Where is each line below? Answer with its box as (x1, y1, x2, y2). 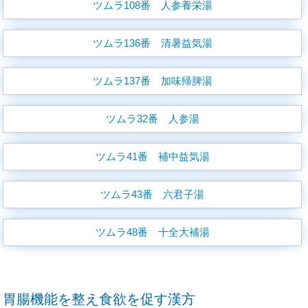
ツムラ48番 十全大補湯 (95, 226, 210, 238)
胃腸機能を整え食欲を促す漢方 (3, 291, 196, 307)
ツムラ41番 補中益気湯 (95, 151, 210, 162)
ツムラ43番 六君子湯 (100, 188, 205, 200)
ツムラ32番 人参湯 (105, 113, 199, 124)
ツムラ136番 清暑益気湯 (92, 37, 212, 49)
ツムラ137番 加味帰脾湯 (92, 75, 212, 87)
